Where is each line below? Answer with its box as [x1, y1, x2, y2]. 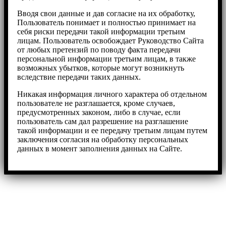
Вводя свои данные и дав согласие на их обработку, [17, 9, 195, 18]
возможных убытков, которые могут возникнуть [17, 64, 184, 73]
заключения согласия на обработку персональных [17, 135, 188, 144]
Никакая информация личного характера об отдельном [17, 90, 207, 99]
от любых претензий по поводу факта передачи [17, 45, 181, 54]
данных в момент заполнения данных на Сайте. [17, 144, 182, 153]
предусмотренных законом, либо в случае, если [17, 108, 181, 117]
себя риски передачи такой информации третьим [17, 27, 185, 36]
